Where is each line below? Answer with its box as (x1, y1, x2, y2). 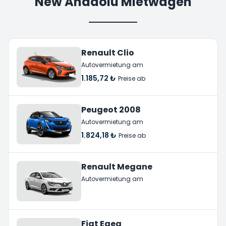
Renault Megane (81, 160, 152, 173)
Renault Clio (81, 46, 134, 59)
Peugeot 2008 (81, 103, 141, 116)
